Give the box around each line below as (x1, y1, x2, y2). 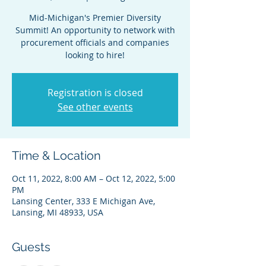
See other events (57, 100, 133, 113)
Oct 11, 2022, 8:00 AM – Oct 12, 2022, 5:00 (12, 173, 175, 184)
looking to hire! (65, 49, 125, 61)
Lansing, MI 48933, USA (12, 207, 103, 218)
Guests (12, 240, 50, 254)
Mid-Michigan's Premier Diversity (29, 12, 161, 23)
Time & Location (12, 148, 101, 163)
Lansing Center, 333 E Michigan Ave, (12, 195, 155, 207)
